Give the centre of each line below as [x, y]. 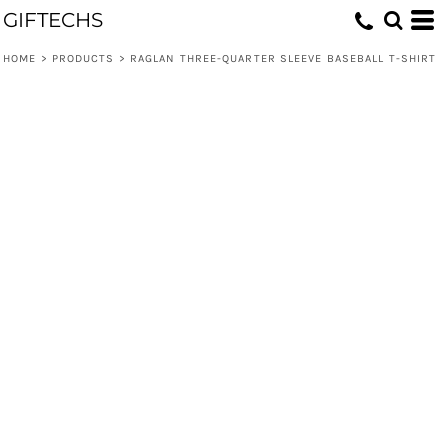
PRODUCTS [83, 58]
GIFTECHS [53, 20]
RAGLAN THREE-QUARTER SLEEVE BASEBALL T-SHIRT [283, 58]
